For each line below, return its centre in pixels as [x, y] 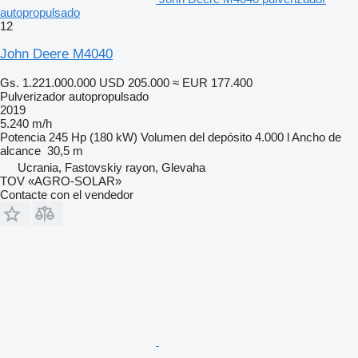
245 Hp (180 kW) [93, 137]
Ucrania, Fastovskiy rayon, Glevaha [111, 167]
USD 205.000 [134, 82]
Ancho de [316, 137]
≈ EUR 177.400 [213, 82]
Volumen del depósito [196, 137]
